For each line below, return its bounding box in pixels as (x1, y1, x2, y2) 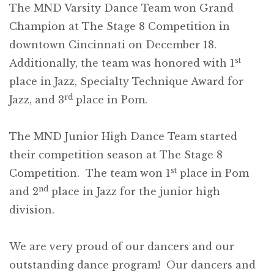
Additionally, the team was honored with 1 (9, 57, 235, 69)
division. (9, 204, 54, 216)
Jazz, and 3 (9, 94, 64, 106)
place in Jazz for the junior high (48, 185, 220, 198)
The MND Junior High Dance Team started (9, 130, 237, 143)
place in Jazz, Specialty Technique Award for (9, 75, 243, 87)
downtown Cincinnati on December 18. (9, 39, 217, 51)
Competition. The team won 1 (9, 167, 171, 179)
